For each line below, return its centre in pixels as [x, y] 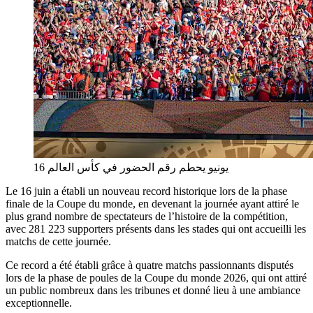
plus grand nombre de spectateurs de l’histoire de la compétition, [147, 216]
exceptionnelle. [39, 303]
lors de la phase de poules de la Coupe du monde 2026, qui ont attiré [156, 277]
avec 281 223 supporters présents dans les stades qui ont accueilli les [156, 228]
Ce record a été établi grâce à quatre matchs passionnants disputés [150, 265]
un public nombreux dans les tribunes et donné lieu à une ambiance [153, 290]
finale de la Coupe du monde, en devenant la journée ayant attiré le [152, 203]
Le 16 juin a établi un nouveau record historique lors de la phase [146, 191]
